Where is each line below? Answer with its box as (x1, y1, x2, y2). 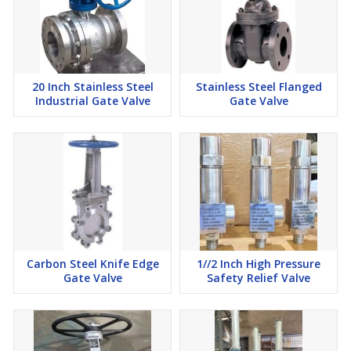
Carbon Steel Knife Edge (26, 256, 159, 272)
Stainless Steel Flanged (195, 79, 322, 95)
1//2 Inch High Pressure (197, 256, 320, 272)
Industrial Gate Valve (34, 93, 150, 109)
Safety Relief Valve (207, 270, 310, 286)
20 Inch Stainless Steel (31, 79, 154, 95)
